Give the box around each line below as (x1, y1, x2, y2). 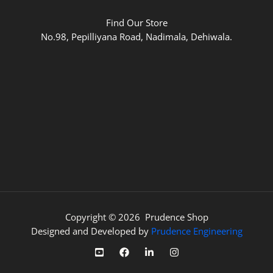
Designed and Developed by (30, 225, 151, 238)
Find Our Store (105, 16, 168, 29)
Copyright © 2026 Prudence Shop (65, 211, 208, 224)
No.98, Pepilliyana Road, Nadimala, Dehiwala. (41, 30, 232, 43)
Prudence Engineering (151, 225, 243, 238)
